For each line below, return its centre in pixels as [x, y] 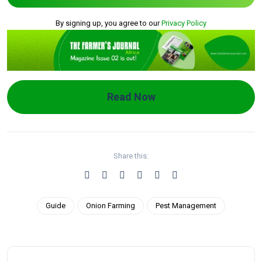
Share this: [131, 156]
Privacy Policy [184, 23]
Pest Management [186, 205]
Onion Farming [111, 205]
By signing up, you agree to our [108, 23]
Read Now [131, 96]
